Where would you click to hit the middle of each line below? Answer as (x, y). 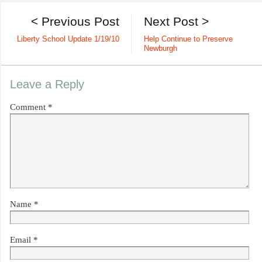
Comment (29, 107)
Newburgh (160, 49)
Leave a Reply (47, 85)
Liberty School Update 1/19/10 (68, 39)
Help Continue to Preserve (188, 39)
